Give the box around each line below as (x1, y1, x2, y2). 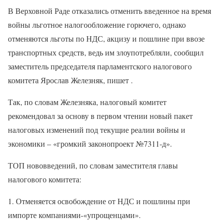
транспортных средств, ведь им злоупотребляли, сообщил (8, 47, 204, 57)
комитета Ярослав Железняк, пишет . (8, 74, 133, 85)
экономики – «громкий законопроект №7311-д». (8, 138, 172, 149)
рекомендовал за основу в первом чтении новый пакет (8, 110, 193, 121)
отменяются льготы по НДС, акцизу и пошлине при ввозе (8, 33, 205, 44)
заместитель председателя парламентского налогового (8, 60, 192, 71)
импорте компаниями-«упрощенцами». (8, 209, 141, 220)
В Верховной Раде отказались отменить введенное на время (8, 5, 211, 16)
